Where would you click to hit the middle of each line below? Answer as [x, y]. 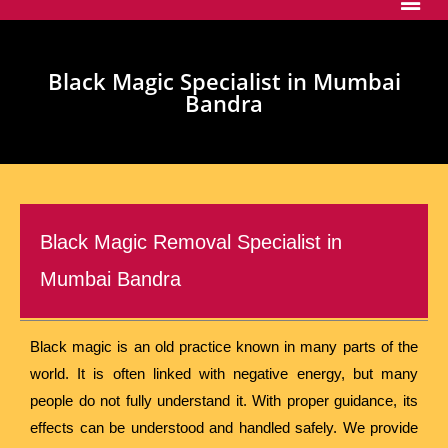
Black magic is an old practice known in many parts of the [224, 346]
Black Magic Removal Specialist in [191, 241]
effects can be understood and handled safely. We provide [224, 427]
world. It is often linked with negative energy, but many [224, 373]
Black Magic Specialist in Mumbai [224, 80]
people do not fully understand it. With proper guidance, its [224, 400]
